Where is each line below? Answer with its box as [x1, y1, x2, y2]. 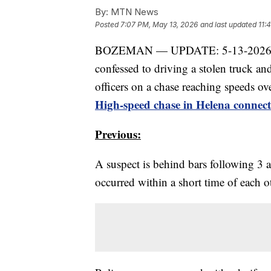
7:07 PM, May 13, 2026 [120, 20, 198, 30]
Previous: [95, 126, 141, 143]
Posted [95, 20, 120, 30]
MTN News [108, 6, 158, 18]
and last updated [200, 20, 256, 30]
